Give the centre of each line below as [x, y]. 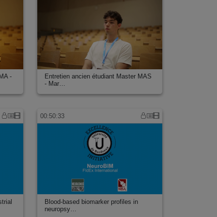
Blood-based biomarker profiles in [92, 201]
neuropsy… [61, 209]
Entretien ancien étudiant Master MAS [98, 77]
